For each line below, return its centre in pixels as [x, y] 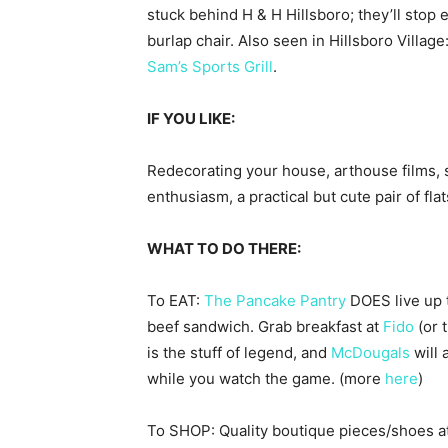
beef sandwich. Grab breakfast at [265, 327]
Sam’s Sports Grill [210, 67]
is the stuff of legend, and [239, 353]
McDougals [370, 353]
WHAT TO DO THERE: [224, 249]
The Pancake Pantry [275, 301]
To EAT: [175, 301]
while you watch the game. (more [266, 379]
